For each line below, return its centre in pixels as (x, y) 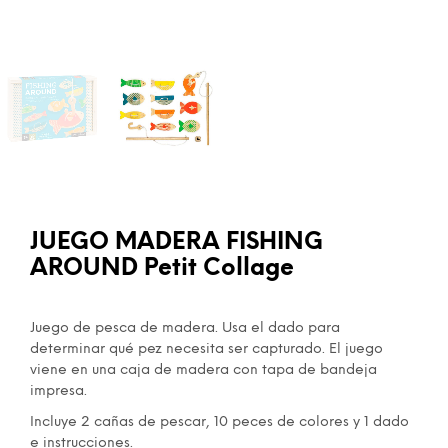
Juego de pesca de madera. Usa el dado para (185, 329)
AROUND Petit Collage (162, 269)
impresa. (58, 392)
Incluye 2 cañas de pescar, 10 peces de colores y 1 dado (219, 423)
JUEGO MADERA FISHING (176, 243)
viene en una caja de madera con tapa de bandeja (203, 371)
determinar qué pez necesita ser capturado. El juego (206, 350)
